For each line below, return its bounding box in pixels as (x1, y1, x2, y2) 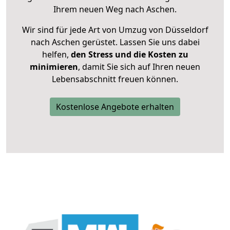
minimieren (30, 61, 78, 73)
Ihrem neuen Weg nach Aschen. (53, 4, 177, 15)
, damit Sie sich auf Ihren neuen (78, 61, 200, 73)
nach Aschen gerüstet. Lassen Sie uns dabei (30, 36, 200, 48)
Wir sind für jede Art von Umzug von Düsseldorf (22, 24, 208, 36)
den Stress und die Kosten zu (68, 49, 188, 61)
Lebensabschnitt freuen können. (52, 73, 178, 85)
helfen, (42, 49, 69, 61)
